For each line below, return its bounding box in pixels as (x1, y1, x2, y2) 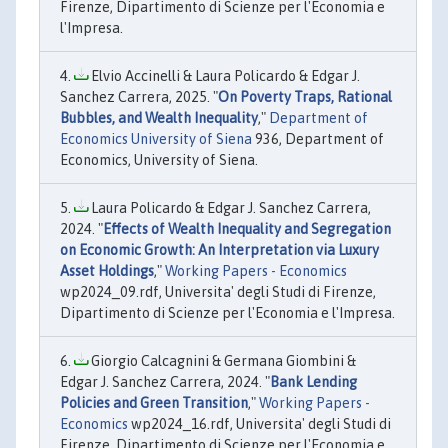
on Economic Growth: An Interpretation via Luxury (60, 242, 379, 258)
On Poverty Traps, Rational (218, 89, 392, 105)
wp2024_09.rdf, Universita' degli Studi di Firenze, (60, 284, 376, 300)
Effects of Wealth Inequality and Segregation (103, 221, 391, 237)
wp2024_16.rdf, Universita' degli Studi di (128, 416, 391, 432)
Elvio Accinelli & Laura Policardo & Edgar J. (88, 68, 360, 84)
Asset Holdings (60, 263, 154, 279)
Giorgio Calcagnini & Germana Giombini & (88, 353, 356, 369)
